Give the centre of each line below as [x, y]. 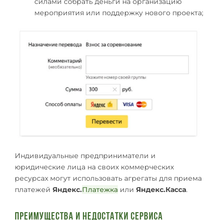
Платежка [100, 190]
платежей [34, 190]
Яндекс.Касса [161, 190]
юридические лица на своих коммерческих [94, 167]
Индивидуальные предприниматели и [85, 156]
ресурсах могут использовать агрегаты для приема [108, 179]
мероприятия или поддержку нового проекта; [119, 13]
